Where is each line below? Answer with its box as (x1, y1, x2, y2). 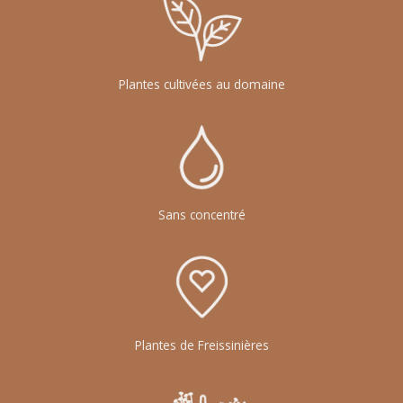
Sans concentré (157, 206, 246, 224)
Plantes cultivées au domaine (118, 76, 285, 94)
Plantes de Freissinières (134, 336, 269, 354)
